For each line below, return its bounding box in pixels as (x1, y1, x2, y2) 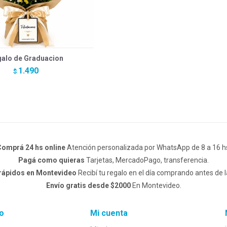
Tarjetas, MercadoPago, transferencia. (85, 156, 209, 165)
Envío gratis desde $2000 (46, 181, 131, 190)
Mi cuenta (90, 208, 128, 218)
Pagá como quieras (18, 156, 85, 165)
